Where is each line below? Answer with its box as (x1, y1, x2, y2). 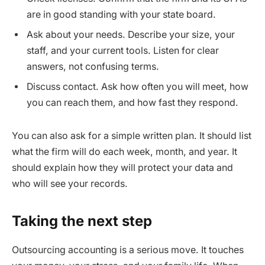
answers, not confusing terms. (27, 61, 159, 73)
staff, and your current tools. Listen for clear (27, 45, 219, 57)
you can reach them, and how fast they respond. (27, 97, 238, 109)
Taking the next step (12, 212, 152, 230)
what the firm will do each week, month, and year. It (12, 146, 237, 157)
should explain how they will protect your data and (12, 161, 233, 173)
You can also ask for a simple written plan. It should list (12, 130, 251, 141)
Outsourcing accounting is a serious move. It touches (12, 244, 244, 256)
